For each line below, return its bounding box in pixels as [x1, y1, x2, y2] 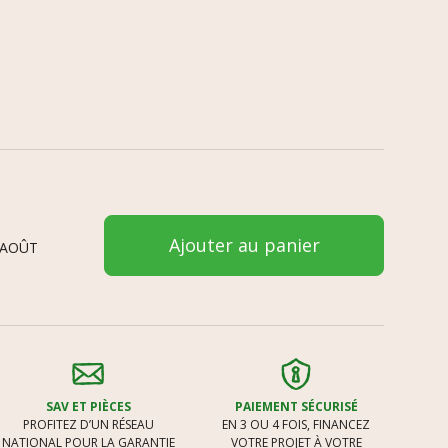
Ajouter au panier [168, 232, 320, 257]
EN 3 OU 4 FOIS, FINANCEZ [222, 415, 370, 433]
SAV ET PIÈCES [45, 397, 131, 415]
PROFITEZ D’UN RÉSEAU [22, 415, 154, 433]
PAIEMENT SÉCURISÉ [234, 397, 358, 415]
